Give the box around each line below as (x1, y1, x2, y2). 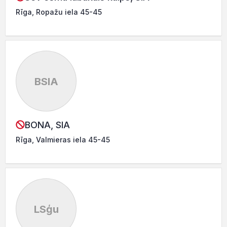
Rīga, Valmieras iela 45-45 (16, 135, 110, 144)
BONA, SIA (25, 119, 70, 130)
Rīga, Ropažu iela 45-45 (16, 7, 102, 16)
